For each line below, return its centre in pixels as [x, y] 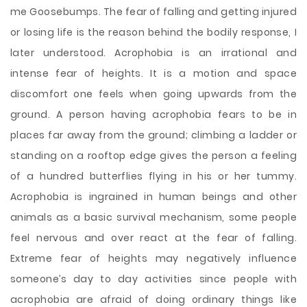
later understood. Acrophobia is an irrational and [153, 53]
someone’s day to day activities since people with [153, 279]
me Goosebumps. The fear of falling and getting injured [153, 12]
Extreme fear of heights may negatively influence [153, 258]
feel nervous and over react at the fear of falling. [153, 238]
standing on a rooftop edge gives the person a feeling [153, 156]
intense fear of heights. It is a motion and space [153, 73]
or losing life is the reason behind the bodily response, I [153, 32]
